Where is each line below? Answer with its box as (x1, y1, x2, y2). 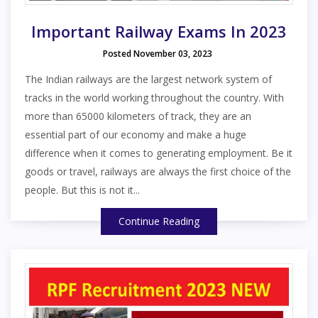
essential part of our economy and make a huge (25, 128, 246, 142)
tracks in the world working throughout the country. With (25, 91, 284, 105)
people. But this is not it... (25, 183, 140, 197)
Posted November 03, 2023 (102, 48, 212, 60)
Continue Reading (119, 214, 199, 229)
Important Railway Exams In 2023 (31, 21, 287, 43)
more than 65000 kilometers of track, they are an (25, 109, 251, 124)
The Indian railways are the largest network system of (25, 72, 272, 87)
